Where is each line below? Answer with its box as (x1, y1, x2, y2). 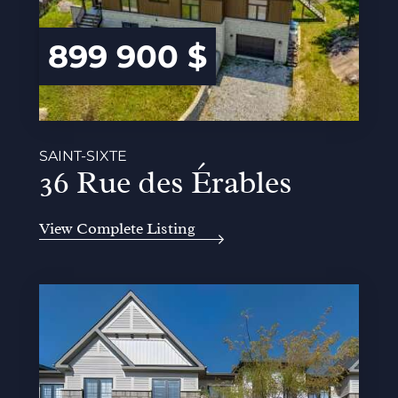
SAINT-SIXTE (39, 147, 127, 164)
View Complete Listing (39, 219, 195, 238)
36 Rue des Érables (39, 163, 292, 203)
